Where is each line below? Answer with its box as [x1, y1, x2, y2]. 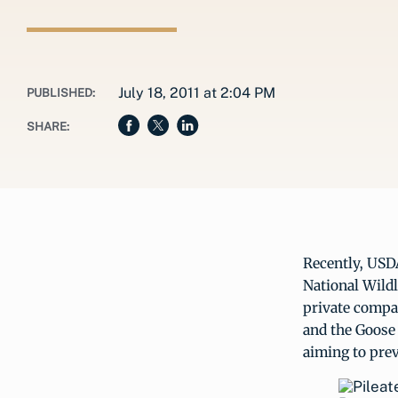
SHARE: [27, 119, 69, 133]
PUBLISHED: [27, 85, 95, 99]
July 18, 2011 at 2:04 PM [118, 84, 275, 101]
